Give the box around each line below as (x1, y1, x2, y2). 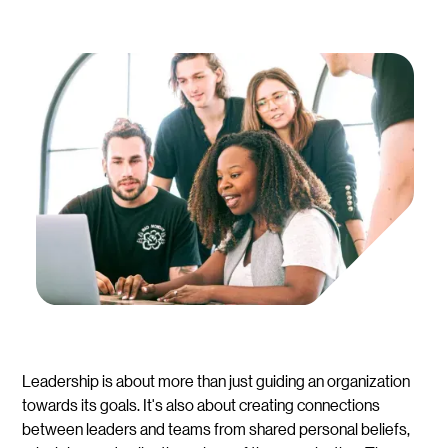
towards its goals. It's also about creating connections (22, 393, 381, 415)
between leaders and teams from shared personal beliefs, (22, 417, 411, 439)
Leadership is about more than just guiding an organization (22, 369, 411, 391)
